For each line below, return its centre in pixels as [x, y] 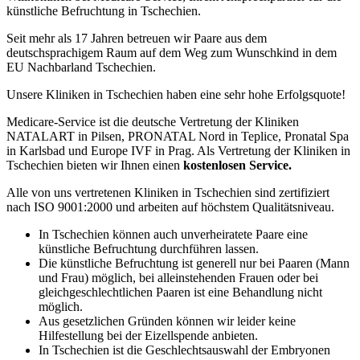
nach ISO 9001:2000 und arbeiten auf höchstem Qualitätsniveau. [170, 207]
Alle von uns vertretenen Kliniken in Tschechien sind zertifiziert [168, 192]
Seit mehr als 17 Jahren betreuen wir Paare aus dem [137, 38]
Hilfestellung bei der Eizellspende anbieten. [150, 335]
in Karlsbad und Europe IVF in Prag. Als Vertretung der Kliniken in [178, 150]
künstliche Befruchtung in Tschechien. [104, 10]
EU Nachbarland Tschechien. [83, 67]
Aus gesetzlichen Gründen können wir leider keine [167, 321]
